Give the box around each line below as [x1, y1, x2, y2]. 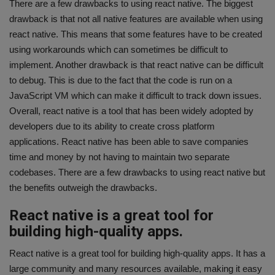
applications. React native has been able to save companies [9, 136, 249, 147]
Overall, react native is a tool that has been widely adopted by [9, 105, 254, 116]
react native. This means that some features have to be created [9, 28, 262, 39]
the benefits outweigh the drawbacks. [9, 182, 157, 193]
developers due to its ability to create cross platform [9, 120, 215, 131]
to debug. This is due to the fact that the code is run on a [9, 74, 232, 85]
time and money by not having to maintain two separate [9, 151, 230, 162]
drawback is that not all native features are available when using [9, 13, 263, 24]
